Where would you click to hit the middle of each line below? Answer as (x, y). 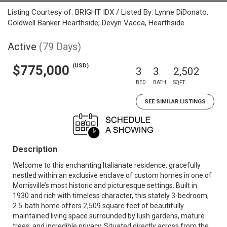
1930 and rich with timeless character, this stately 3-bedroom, (111, 196)
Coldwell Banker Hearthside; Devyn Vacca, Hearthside (96, 23)
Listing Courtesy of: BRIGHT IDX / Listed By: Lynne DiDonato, (108, 12)
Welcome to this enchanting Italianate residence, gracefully (107, 165)
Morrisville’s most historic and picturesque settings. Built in (105, 185)
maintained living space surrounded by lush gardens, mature (109, 216)
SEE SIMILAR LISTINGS (175, 102)
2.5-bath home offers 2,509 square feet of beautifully (98, 206)
